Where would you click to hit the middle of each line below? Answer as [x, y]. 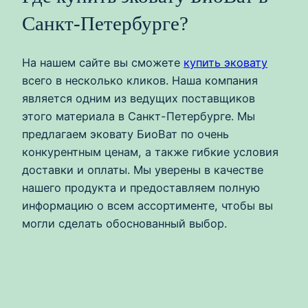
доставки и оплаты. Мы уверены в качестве [143, 169]
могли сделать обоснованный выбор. [124, 223]
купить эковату [225, 62]
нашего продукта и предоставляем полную [141, 187]
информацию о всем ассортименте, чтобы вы [147, 205]
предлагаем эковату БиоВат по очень [125, 134]
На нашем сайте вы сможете [103, 62]
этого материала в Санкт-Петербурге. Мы [139, 116]
